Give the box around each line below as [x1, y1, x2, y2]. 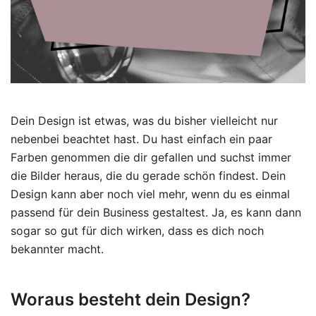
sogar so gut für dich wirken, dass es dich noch [11, 223, 264, 238]
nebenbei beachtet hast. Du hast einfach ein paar [11, 131, 272, 146]
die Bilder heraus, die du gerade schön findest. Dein [11, 168, 286, 183]
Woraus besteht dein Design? [11, 288, 250, 310]
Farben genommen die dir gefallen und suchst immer [11, 150, 291, 164]
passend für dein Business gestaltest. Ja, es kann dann [11, 205, 301, 219]
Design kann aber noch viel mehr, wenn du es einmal [11, 186, 290, 201]
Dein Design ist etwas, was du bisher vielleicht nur [11, 113, 278, 128]
